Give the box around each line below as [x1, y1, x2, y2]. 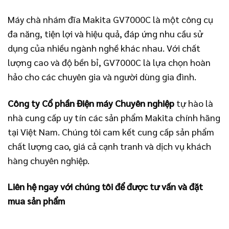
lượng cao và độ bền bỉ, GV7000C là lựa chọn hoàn [8, 56, 211, 68]
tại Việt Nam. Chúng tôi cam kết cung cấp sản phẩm [8, 125, 214, 138]
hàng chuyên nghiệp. [8, 154, 89, 166]
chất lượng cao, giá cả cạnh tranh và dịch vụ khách [8, 140, 211, 152]
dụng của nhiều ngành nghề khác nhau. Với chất [8, 42, 200, 54]
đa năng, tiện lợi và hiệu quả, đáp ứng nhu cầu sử [8, 28, 203, 40]
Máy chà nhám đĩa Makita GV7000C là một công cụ [8, 13, 213, 26]
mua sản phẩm [8, 194, 65, 207]
